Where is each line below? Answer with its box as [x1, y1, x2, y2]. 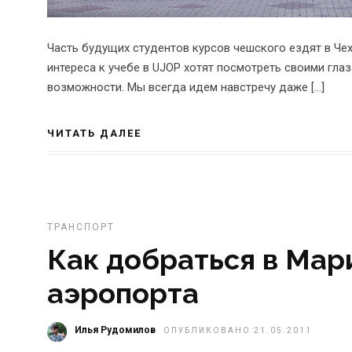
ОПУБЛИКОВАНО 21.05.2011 [163, 325, 312, 335]
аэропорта [47, 276, 199, 310]
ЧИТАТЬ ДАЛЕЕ [47, 126, 141, 139]
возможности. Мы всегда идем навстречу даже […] [47, 80, 324, 95]
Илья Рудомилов [75, 324, 156, 335]
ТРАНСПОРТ [47, 221, 115, 233]
